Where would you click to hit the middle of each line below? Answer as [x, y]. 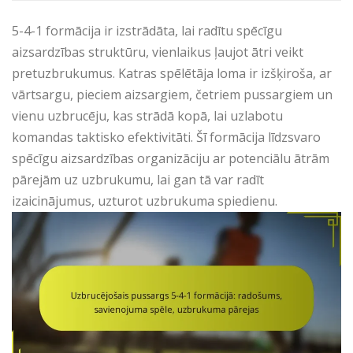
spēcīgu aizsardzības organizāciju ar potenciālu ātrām [171, 158]
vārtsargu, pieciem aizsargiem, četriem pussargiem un [172, 94]
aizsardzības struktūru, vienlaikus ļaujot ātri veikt [158, 52]
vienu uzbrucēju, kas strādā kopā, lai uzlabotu [147, 115]
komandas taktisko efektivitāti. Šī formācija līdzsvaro [166, 137]
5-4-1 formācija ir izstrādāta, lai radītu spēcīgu [147, 30]
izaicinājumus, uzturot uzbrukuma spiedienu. [145, 201]
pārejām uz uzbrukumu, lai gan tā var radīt [138, 179]
